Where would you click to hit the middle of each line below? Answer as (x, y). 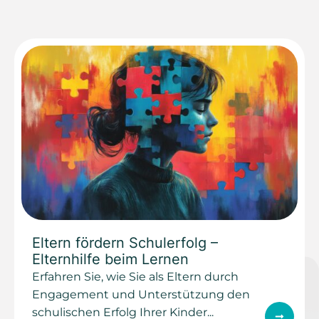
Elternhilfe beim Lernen (110, 259)
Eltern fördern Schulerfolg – (125, 242)
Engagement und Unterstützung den (141, 294)
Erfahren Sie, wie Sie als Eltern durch (135, 276)
